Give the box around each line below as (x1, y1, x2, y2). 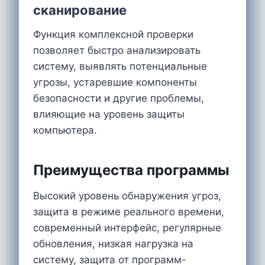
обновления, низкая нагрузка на (33, 237, 193, 250)
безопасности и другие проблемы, (33, 92, 204, 104)
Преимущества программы (33, 161, 230, 179)
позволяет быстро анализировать (33, 44, 201, 56)
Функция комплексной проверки (33, 28, 193, 40)
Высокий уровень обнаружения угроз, (33, 189, 221, 202)
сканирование (33, 2, 127, 18)
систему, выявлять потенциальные (33, 60, 207, 72)
